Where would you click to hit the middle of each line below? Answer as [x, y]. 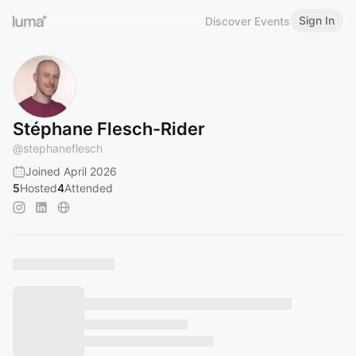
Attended [89, 188]
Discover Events [248, 21]
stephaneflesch [63, 148]
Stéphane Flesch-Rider [109, 129]
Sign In [317, 20]
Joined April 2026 [71, 171]
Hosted [39, 188]
